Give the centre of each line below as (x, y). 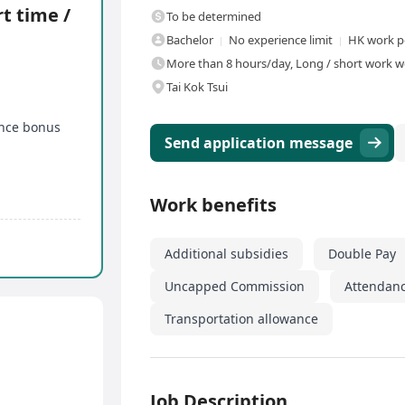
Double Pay (362, 254)
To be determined (214, 17)
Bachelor (190, 40)
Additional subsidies (226, 254)
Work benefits (213, 205)
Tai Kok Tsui (197, 87)
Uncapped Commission (235, 287)
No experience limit (281, 40)
